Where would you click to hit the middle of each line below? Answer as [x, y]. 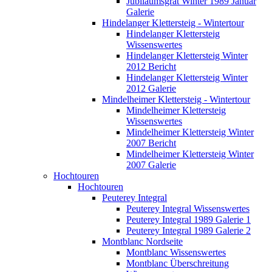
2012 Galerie [151, 88]
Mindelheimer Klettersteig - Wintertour [176, 99]
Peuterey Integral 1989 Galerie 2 [189, 230]
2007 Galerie [151, 165]
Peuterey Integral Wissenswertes [188, 208]
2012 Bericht [151, 66]
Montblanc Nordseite [142, 241]
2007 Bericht [151, 143]
